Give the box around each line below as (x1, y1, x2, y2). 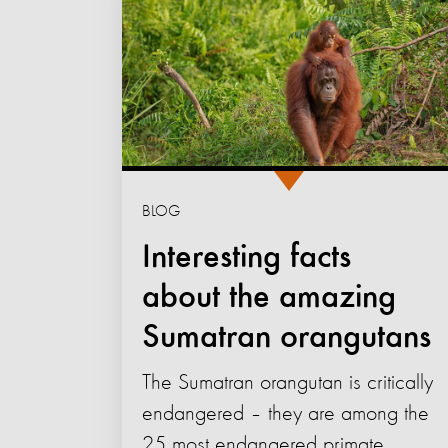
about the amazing (142, 281, 396, 316)
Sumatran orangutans (142, 321, 431, 356)
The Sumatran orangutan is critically (142, 372, 433, 395)
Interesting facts (142, 241, 351, 276)
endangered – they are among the (142, 403, 429, 426)
